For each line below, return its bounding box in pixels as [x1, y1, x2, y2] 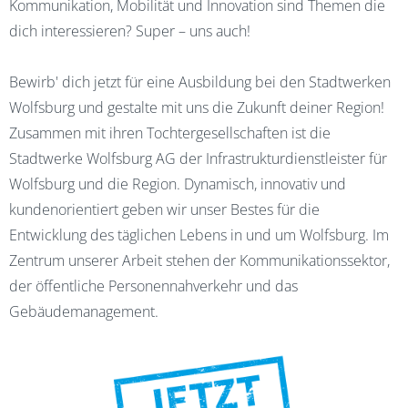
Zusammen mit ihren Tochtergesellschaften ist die [9, 123, 331, 143]
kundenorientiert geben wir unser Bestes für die [9, 199, 320, 219]
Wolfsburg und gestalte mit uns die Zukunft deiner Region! [9, 97, 384, 117]
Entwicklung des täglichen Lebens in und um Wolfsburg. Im [9, 225, 389, 245]
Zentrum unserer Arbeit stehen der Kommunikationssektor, [9, 250, 390, 270]
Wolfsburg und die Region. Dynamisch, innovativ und [9, 174, 346, 194]
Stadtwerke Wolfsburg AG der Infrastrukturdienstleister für [9, 148, 387, 168]
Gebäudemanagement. [9, 301, 158, 321]
